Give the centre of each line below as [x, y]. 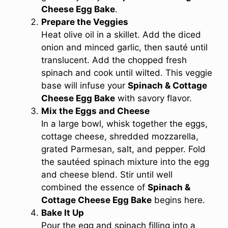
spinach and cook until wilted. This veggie [127, 73]
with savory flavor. [153, 98]
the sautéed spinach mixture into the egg [125, 162]
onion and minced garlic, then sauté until [124, 47]
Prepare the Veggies [85, 22]
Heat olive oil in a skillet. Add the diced [121, 34]
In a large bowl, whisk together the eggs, [124, 123]
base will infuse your [84, 85]
